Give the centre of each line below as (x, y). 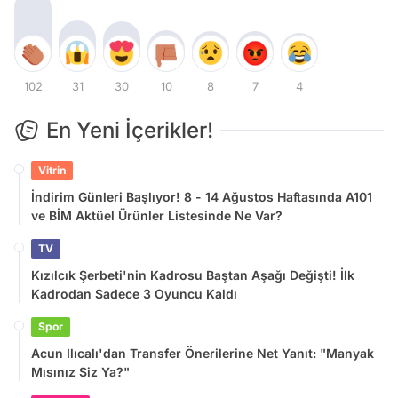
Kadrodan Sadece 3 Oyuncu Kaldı (134, 293)
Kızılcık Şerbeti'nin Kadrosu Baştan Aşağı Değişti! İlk (193, 275)
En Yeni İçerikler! (130, 130)
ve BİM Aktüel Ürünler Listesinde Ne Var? (157, 215)
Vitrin (52, 170)
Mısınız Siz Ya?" (80, 371)
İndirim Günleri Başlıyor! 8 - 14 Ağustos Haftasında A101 (202, 196)
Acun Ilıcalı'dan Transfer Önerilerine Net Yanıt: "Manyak (203, 353)
